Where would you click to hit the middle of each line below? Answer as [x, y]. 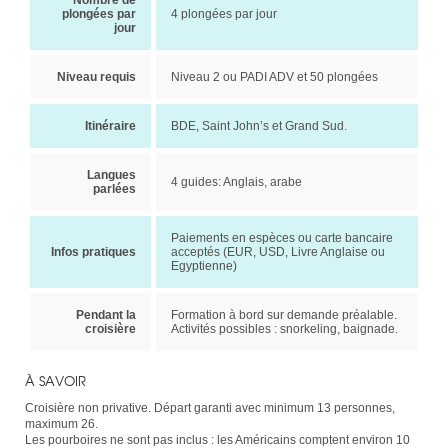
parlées [114, 189]
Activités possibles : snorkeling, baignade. [284, 329]
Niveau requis [96, 77]
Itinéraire [110, 126]
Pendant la [106, 315]
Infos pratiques [93, 252]
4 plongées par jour [224, 14]
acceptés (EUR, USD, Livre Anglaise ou [278, 252]
